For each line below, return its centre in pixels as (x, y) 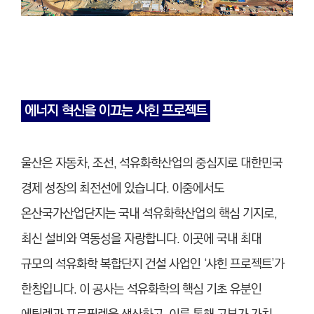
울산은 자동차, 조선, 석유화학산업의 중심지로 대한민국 (152, 164)
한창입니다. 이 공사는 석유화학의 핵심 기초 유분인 (141, 290)
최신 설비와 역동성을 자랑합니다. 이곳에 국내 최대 (141, 239)
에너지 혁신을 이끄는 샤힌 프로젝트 (116, 111)
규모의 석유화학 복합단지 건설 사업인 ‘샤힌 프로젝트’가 (153, 265)
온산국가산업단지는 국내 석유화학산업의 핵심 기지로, (149, 214)
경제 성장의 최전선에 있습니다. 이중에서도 (123, 189)
